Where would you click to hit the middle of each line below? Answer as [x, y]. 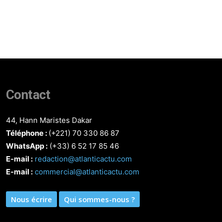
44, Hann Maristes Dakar [49, 120]
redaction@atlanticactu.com [83, 159]
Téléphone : [27, 133]
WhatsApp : [27, 146]
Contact [28, 95]
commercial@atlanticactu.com [87, 172]
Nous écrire [31, 199]
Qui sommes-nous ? [99, 199]
